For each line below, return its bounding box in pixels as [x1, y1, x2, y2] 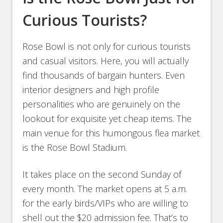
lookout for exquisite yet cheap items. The [22, 112, 192, 125]
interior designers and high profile [22, 84, 160, 96]
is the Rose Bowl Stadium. [22, 141, 127, 154]
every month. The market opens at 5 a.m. [22, 183, 188, 195]
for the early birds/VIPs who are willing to [22, 197, 189, 210]
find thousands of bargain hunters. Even [22, 69, 185, 82]
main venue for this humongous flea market [22, 127, 200, 139]
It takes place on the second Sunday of [22, 168, 182, 181]
